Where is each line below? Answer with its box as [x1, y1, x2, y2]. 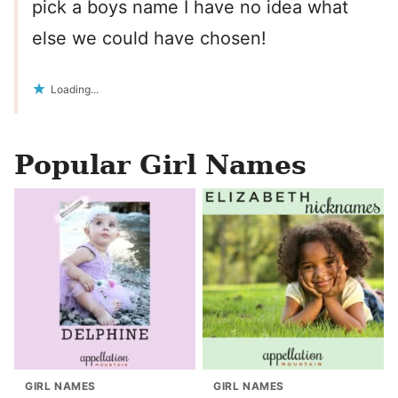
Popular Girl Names [14, 149, 306, 181]
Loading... [51, 83, 99, 97]
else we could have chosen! [32, 28, 267, 50]
